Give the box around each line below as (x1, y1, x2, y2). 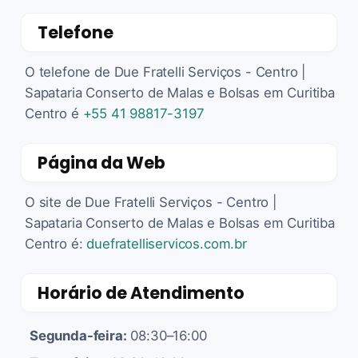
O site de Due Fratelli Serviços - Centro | (25, 193, 276, 210)
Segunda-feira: (30, 327, 127, 344)
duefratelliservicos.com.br (86, 235, 247, 252)
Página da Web (38, 150, 165, 174)
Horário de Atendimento (38, 280, 245, 304)
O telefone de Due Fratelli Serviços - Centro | (25, 63, 306, 80)
